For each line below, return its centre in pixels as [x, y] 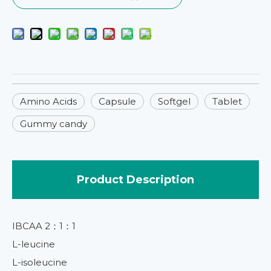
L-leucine [34, 244]
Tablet [227, 101]
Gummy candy [54, 123]
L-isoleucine [40, 262]
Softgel [174, 101]
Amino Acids [48, 101]
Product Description [135, 179]
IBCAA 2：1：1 [44, 226]
